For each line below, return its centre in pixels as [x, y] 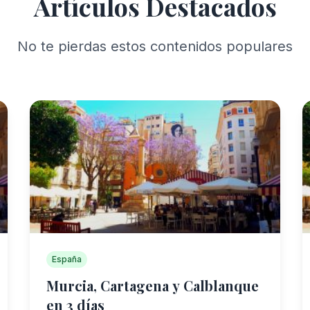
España [66, 259]
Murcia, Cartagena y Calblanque [152, 285]
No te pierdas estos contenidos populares [155, 46]
